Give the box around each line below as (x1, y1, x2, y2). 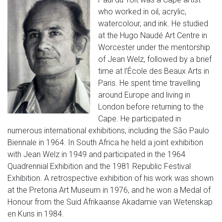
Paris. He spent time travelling (98, 78, 201, 88)
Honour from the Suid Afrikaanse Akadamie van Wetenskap (7, 197, 213, 207)
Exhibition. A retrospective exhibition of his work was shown (7, 173, 214, 183)
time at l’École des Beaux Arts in (98, 66, 210, 76)
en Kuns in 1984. (7, 209, 64, 219)
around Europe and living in (98, 90, 191, 100)
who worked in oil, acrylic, (98, 7, 187, 16)
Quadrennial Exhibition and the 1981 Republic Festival (7, 162, 191, 171)
